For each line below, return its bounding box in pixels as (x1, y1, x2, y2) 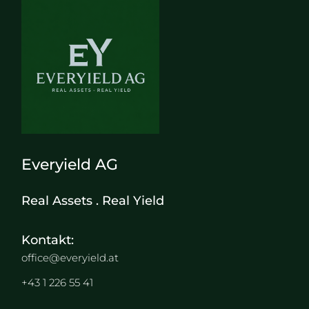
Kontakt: (21, 232, 74, 248)
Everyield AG (21, 155, 119, 174)
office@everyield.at (21, 251, 119, 264)
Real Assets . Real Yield (21, 193, 165, 208)
